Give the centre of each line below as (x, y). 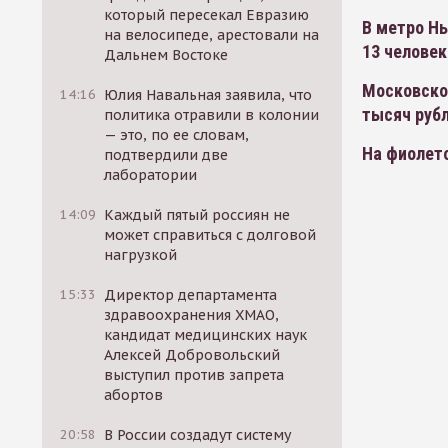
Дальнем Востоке (166, 55)
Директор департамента (191, 295)
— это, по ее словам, (177, 135)
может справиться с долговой (210, 235)
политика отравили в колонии (212, 115)
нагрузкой (141, 255)
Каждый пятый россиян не (197, 215)
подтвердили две (166, 155)
